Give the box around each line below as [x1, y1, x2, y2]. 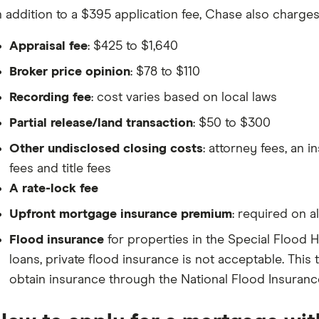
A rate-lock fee [9, 182, 98, 195]
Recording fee [9, 91, 91, 104]
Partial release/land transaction [9, 117, 193, 130]
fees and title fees [9, 162, 111, 175]
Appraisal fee [9, 40, 88, 53]
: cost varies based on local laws [90, 91, 277, 104]
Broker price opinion [9, 66, 130, 78]
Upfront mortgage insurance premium [9, 208, 232, 221]
